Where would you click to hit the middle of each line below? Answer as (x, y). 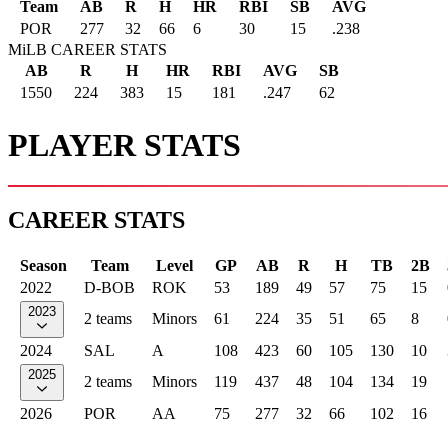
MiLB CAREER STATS (87, 50)
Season (43, 265)
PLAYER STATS (124, 144)
